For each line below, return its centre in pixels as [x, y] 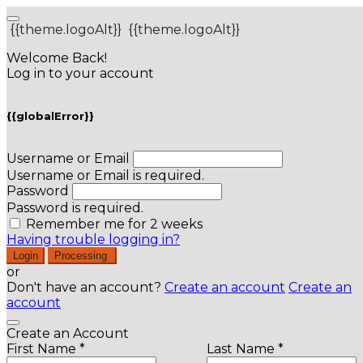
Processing [82, 256]
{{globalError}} [50, 116]
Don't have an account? [85, 288]
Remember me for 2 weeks [114, 224]
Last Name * [245, 349]
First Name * [46, 349]
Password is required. [75, 208]
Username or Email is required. [105, 176]
